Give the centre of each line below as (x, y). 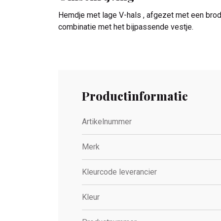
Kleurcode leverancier (119, 172)
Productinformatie (135, 95)
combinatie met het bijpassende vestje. (126, 27)
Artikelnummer (107, 121)
